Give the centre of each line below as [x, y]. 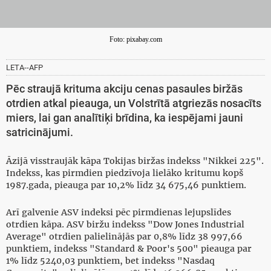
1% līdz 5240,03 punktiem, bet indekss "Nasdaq [110, 261]
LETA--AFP [24, 68]
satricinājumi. [40, 133]
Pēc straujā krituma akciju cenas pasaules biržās [124, 89]
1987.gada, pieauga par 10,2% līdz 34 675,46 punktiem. [126, 185]
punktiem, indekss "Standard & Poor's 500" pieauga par [129, 249]
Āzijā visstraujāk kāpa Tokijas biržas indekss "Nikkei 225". [135, 161]
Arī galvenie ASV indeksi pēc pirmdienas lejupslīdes [119, 213]
